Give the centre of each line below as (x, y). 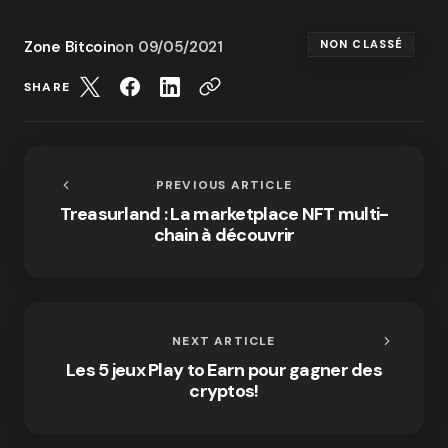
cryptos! (224, 391)
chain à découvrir (224, 235)
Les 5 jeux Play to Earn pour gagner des (224, 370)
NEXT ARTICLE (224, 341)
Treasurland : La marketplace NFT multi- (224, 214)
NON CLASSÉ (361, 44)
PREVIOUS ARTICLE (224, 185)
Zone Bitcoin (70, 47)
